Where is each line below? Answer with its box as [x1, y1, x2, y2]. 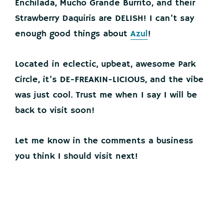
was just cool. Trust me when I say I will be [15, 90, 197, 101]
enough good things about [15, 28, 130, 39]
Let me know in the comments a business [15, 135, 193, 146]
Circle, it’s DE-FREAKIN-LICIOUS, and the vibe [15, 74, 204, 85]
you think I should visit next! [15, 151, 138, 162]
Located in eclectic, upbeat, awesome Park [15, 59, 196, 70]
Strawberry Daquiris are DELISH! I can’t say [15, 13, 194, 24]
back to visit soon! [15, 105, 95, 116]
